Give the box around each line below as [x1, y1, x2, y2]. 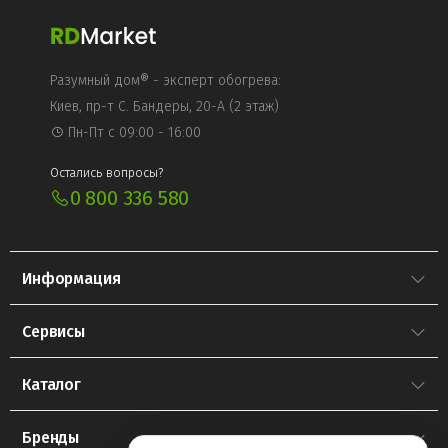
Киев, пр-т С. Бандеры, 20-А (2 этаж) [50, 97, 279, 115]
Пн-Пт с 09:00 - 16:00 [64, 123, 201, 141]
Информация [22, 268, 121, 288]
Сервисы [22, 321, 85, 341]
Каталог [22, 374, 81, 394]
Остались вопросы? [50, 164, 163, 180]
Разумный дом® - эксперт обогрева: [50, 71, 281, 89]
